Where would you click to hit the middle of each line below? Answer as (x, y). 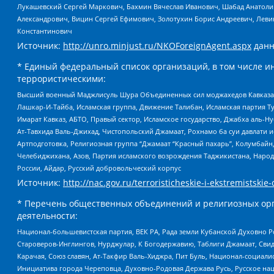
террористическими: (61, 79)
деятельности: (47, 216)
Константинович (45, 31)
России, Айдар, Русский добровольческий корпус (99, 168)
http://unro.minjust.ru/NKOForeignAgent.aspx (157, 46)
